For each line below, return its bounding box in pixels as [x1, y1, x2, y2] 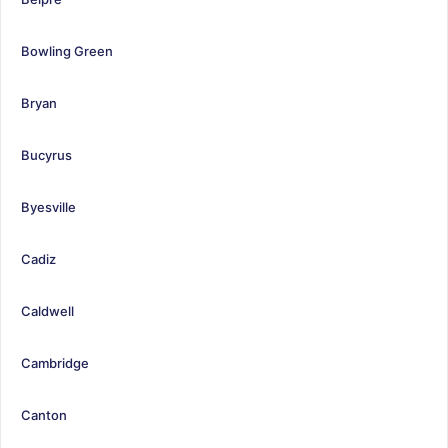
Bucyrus [21, 146, 72, 163]
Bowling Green [21, 42, 113, 59]
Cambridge [21, 354, 89, 371]
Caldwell [21, 302, 74, 319]
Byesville [21, 198, 76, 215]
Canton [21, 406, 67, 423]
